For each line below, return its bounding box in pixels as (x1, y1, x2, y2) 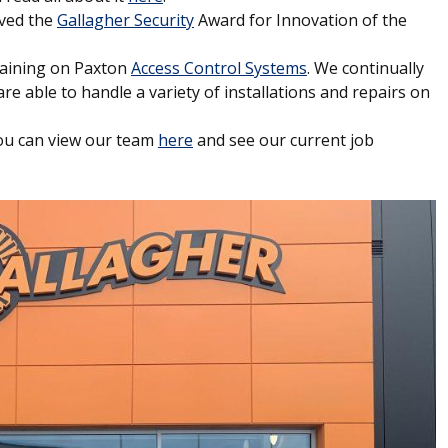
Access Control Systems (131, 57, 307, 80)
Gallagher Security (57, 9, 194, 32)
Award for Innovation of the (194, 9, 407, 32)
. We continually (307, 57, 424, 80)
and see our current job (193, 129, 374, 152)
